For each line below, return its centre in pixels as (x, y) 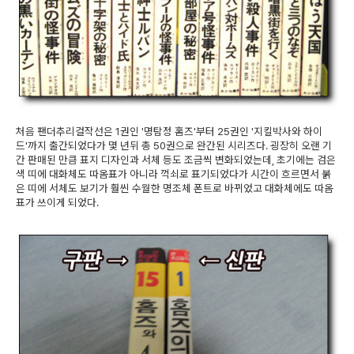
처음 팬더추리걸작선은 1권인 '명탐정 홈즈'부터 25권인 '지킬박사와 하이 (169, 131)
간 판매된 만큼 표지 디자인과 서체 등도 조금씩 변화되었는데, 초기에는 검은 (176, 159)
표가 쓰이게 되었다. (57, 202)
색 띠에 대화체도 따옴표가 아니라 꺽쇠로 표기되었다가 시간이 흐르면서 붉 (173, 173)
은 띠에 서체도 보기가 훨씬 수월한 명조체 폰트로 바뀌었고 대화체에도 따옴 (175, 188)
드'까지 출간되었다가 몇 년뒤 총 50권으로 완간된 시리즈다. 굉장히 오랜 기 (174, 145)
